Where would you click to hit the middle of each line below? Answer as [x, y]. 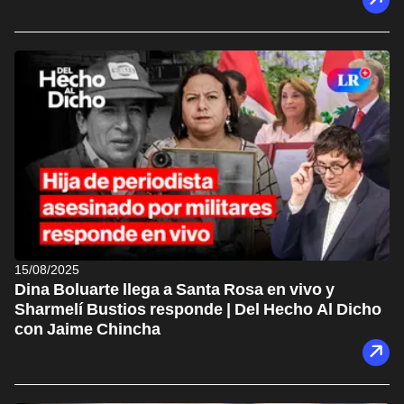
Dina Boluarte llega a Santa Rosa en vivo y [174, 289]
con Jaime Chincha [87, 329]
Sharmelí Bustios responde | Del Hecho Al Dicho [198, 309]
